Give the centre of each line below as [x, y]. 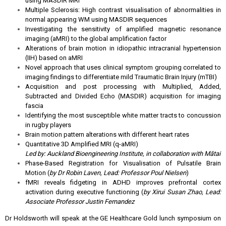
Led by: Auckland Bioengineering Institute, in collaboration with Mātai [123, 154]
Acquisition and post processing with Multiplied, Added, [123, 87]
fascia [34, 106]
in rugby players [49, 125]
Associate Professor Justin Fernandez [80, 202]
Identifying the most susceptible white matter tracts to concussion [123, 115]
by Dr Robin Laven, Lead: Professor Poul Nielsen [118, 173]
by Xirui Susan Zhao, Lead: [182, 192]
